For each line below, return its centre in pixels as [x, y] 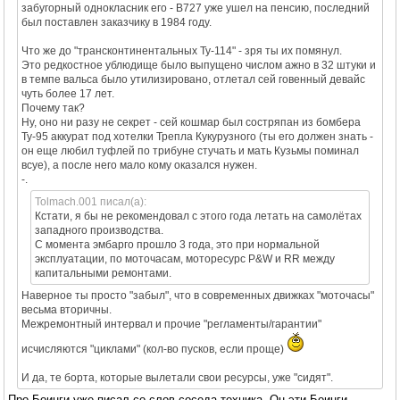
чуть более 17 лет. [68, 93]
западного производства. [99, 230]
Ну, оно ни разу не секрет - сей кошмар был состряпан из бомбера [191, 122]
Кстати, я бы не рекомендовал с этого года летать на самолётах [198, 216]
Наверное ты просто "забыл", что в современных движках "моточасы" [198, 295]
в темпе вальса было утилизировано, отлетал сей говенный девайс [193, 79]
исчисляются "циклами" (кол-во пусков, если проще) [154, 349]
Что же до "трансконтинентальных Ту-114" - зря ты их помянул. [182, 50]
